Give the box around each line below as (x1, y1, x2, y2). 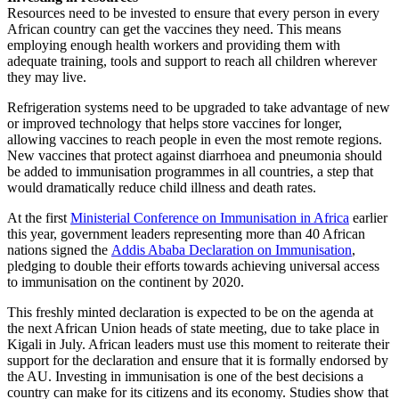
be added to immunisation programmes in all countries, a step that (7, 163, 373, 179)
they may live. (7, 69, 90, 85)
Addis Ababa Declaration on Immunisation (111, 241, 352, 257)
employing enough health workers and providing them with (7, 37, 340, 53)
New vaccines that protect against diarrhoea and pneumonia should (7, 147, 382, 163)
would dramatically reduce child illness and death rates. (7, 179, 316, 195)
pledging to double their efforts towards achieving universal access (7, 257, 379, 273)
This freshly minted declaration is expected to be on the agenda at (7, 304, 373, 320)
